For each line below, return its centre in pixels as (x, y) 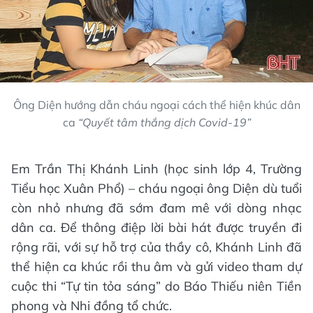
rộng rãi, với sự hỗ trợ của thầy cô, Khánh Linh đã (156, 247)
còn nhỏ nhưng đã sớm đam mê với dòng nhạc (156, 208)
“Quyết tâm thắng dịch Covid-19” (164, 123)
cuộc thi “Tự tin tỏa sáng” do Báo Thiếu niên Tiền (156, 286)
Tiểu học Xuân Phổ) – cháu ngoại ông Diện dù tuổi (156, 189)
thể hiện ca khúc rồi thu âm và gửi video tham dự (156, 267)
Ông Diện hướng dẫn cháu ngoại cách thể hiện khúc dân (156, 105)
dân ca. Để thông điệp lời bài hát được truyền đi (156, 228)
